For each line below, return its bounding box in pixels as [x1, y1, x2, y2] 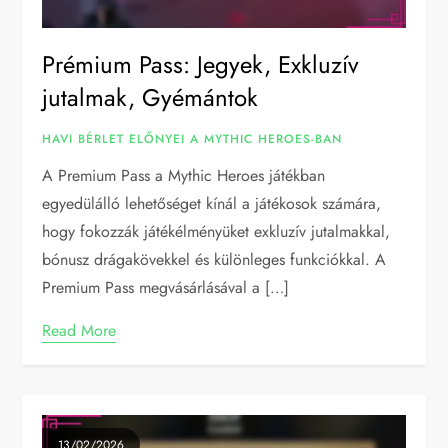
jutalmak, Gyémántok [42, 80, 259, 116]
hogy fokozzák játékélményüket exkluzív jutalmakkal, [42, 220, 391, 244]
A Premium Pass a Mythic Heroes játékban [42, 164, 326, 188]
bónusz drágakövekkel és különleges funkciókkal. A [42, 248, 387, 272]
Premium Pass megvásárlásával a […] [42, 276, 290, 300]
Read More [42, 319, 117, 343]
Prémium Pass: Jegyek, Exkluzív [42, 47, 360, 83]
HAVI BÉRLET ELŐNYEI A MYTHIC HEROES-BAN [42, 130, 343, 149]
